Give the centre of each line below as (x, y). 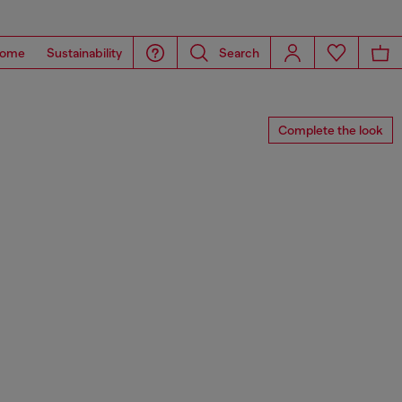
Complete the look (331, 130)
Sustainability (84, 52)
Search (239, 52)
